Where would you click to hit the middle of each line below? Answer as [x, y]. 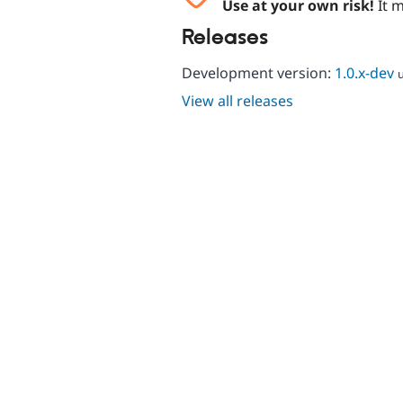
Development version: [258, 72]
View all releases [237, 100]
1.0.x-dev [364, 72]
